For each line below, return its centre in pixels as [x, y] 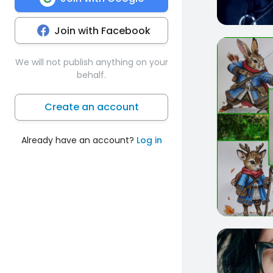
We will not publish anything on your [91, 62]
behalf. [91, 75]
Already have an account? [79, 140]
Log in [149, 140]
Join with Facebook [102, 30]
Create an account [91, 107]
